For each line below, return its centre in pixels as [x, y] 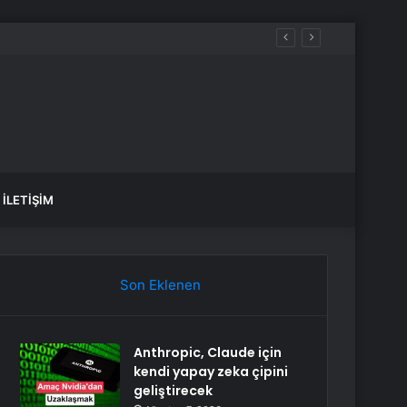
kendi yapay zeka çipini [211, 372]
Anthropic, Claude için [208, 352]
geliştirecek [174, 391]
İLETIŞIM [28, 200]
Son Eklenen [160, 285]
